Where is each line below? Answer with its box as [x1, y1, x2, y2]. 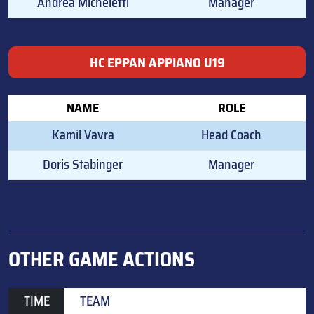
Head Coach [201, 124, 261, 145]
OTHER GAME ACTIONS [8, 243, 195, 275]
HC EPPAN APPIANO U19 [89, 51, 225, 73]
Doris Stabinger [43, 153, 123, 175]
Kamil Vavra [51, 124, 114, 145]
